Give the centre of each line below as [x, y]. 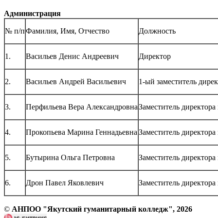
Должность [157, 31]
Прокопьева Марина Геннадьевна [82, 132]
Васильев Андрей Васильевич [76, 81]
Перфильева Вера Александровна [82, 107]
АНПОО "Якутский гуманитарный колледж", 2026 [101, 209]
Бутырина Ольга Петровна [70, 157]
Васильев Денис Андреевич [72, 56]
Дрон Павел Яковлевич [65, 182]
